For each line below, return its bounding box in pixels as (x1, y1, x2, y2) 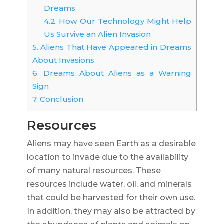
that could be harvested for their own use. (26, 193, 195, 203)
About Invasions (32, 55, 94, 65)
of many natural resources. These (26, 166, 161, 176)
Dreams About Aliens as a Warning (38, 68, 191, 78)
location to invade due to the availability (26, 152, 188, 162)
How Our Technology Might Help (56, 16, 191, 26)
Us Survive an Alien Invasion (43, 29, 151, 39)
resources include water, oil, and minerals (26, 179, 192, 189)
